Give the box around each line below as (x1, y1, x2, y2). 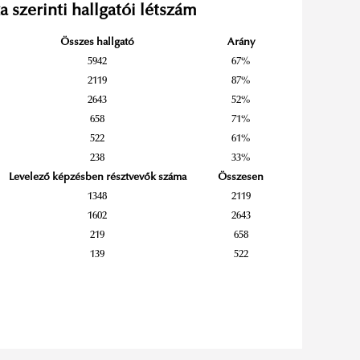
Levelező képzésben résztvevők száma (8, 173, 186, 183)
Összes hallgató (60, 38, 135, 48)
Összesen (218, 173, 264, 183)
